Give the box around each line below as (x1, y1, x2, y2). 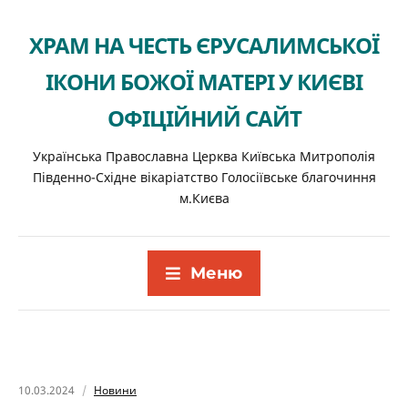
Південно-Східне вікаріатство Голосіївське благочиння (32, 168, 376, 186)
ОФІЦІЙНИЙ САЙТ (107, 103, 301, 133)
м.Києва (178, 189, 229, 207)
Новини (94, 382, 137, 398)
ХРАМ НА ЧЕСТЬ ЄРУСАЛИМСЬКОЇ (29, 30, 379, 60)
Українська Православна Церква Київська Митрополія (33, 148, 375, 165)
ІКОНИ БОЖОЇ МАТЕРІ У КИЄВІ (46, 66, 362, 97)
